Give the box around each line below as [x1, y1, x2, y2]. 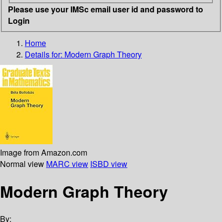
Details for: [25, 48, 64, 60]
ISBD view [90, 158, 127, 169]
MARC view [46, 158, 88, 169]
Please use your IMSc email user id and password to [8, 3, 203, 15]
